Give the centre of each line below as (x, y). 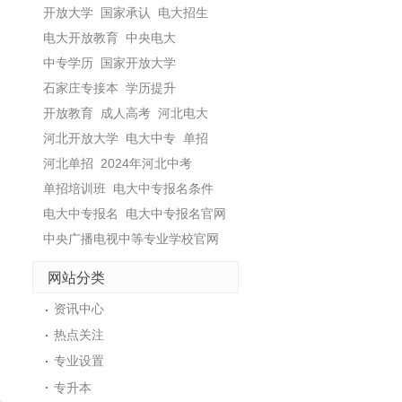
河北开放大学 (80, 139)
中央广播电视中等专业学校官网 (131, 239)
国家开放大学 (138, 63)
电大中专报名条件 (163, 189)
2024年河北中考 (146, 164)
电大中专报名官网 (175, 214)
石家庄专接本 (80, 88)
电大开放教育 (80, 38)
